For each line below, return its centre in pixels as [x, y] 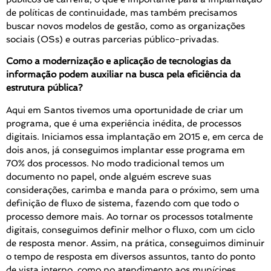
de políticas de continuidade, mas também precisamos [122, 13]
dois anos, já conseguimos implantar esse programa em [126, 150]
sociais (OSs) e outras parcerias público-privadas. [113, 40]
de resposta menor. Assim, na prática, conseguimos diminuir [135, 243]
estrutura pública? [44, 88]
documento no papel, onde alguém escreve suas [109, 176]
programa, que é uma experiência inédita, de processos [124, 123]
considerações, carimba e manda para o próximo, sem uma [133, 190]
